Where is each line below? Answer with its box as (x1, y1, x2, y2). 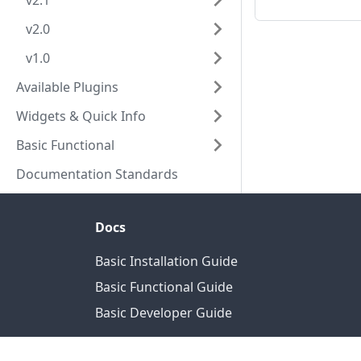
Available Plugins (16, 78, 118, 96)
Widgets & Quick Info (16, 107, 146, 125)
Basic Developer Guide (95, 304, 232, 322)
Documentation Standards (16, 165, 178, 183)
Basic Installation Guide (95, 252, 238, 270)
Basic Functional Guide (95, 278, 233, 296)
